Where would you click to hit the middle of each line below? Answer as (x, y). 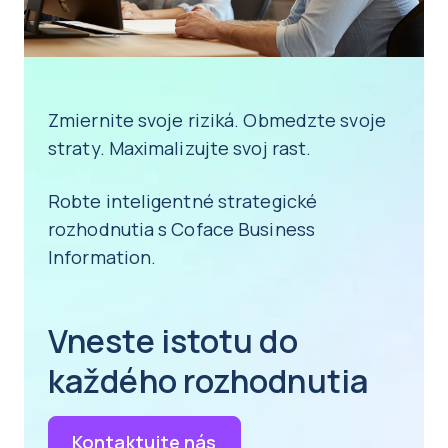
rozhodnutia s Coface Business (181, 229)
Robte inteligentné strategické (183, 201)
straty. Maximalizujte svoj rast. (182, 148)
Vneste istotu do (173, 341)
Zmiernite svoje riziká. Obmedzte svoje (217, 120)
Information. (104, 257)
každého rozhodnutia (208, 381)
